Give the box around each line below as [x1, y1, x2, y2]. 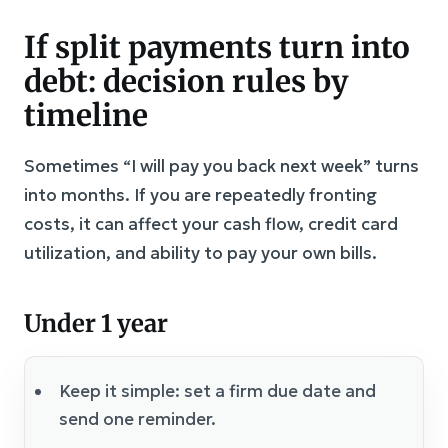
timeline [24, 95, 148, 134]
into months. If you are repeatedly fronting [24, 183, 377, 206]
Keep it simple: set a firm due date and [59, 379, 376, 402]
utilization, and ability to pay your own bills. [24, 241, 377, 264]
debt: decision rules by [24, 61, 348, 100]
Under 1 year [24, 307, 168, 339]
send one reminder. [59, 407, 216, 430]
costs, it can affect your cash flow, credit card [24, 212, 398, 235]
